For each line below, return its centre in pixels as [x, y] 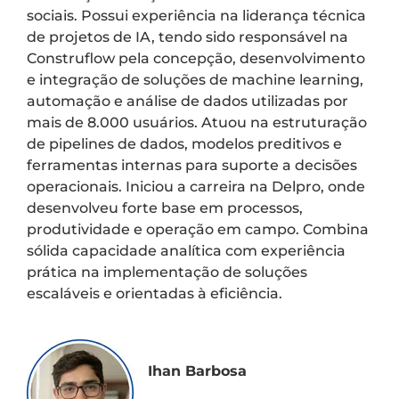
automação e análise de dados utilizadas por [187, 102]
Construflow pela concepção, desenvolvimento [196, 59]
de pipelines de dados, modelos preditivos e [184, 144]
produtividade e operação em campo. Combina [198, 230]
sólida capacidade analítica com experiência [186, 251]
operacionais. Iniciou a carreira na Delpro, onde [196, 187]
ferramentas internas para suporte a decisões [192, 166]
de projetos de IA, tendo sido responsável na [187, 37]
